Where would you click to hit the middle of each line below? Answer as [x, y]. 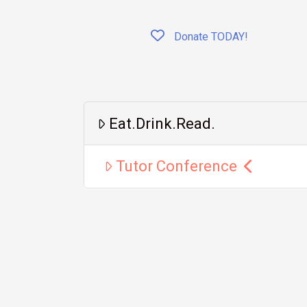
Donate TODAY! [209, 37]
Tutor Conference [177, 167]
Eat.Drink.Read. [162, 123]
